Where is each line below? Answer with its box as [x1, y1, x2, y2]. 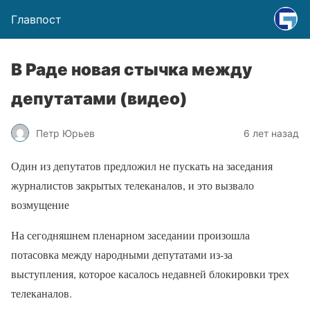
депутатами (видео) [11, 89, 188, 109]
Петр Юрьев [36, 127, 95, 139]
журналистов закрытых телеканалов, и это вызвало [11, 178, 254, 192]
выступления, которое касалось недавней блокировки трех [11, 266, 289, 281]
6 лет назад [244, 127, 299, 139]
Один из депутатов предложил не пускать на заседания [11, 158, 273, 173]
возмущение [11, 197, 69, 212]
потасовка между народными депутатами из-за [11, 247, 232, 262]
